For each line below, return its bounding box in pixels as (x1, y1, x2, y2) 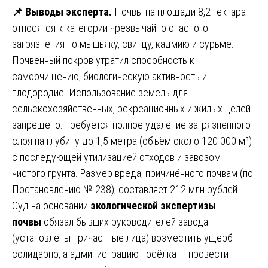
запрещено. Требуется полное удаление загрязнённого (12, 118, 251, 131)
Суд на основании (12, 199, 90, 212)
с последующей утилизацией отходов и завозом (12, 150, 221, 163)
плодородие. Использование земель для (12, 86, 188, 99)
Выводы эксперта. (23, 5, 112, 18)
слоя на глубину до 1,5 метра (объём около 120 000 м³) (12, 134, 252, 147)
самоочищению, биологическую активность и (12, 69, 207, 83)
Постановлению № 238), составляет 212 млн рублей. (12, 182, 240, 196)
